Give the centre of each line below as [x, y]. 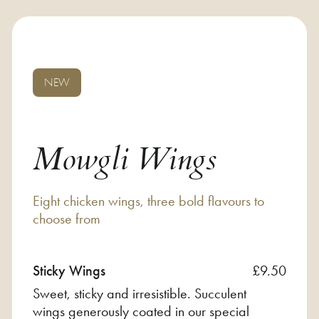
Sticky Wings [69, 270]
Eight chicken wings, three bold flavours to [148, 200]
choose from [67, 218]
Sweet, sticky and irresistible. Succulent [140, 293]
